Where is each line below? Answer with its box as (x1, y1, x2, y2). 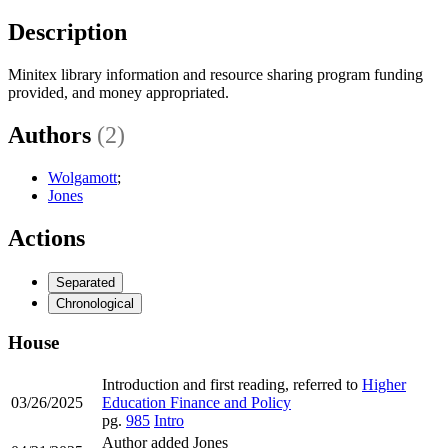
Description (8, 18, 127, 45)
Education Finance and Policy (102, 393, 291, 411)
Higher (362, 375, 406, 393)
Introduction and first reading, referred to (102, 375, 362, 393)
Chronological (56, 295, 134, 311)
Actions (8, 224, 85, 251)
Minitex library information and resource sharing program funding (8, 65, 423, 83)
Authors (8, 121, 97, 148)
